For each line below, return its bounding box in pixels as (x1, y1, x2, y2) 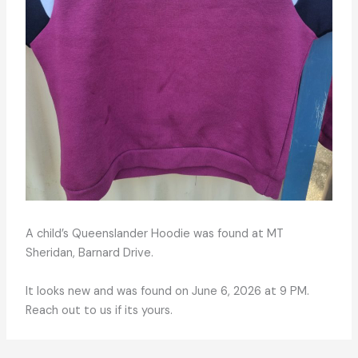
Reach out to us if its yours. (25, 302, 173, 318)
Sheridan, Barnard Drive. (25, 245, 153, 261)
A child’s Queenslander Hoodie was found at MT (25, 225, 284, 241)
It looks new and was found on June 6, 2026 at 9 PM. (25, 283, 309, 299)
